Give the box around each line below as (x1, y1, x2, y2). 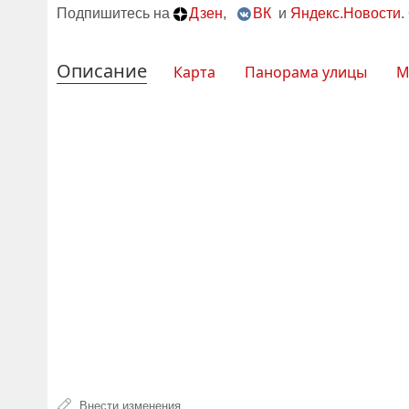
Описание (57, 58, 147, 83)
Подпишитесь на (57, 5, 173, 21)
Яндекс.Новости (290, 5, 401, 21)
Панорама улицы (245, 62, 367, 82)
